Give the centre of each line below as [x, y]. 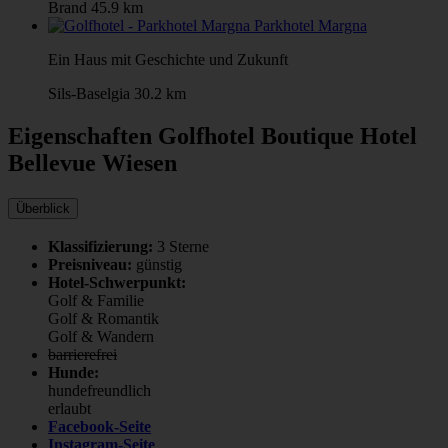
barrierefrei [82, 355]
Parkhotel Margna [310, 25]
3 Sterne [183, 247]
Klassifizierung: [100, 247]
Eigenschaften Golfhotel [134, 135]
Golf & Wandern [101, 337]
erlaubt [69, 409]
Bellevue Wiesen [92, 162]
